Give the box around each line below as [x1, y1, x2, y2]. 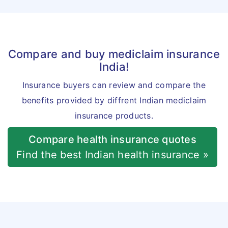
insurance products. [75, 110, 153, 121]
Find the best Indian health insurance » [16, 149, 209, 161]
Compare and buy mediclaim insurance [8, 47, 220, 61]
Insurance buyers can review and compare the [22, 80, 206, 90]
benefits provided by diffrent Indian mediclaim [21, 95, 207, 105]
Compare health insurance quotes [28, 133, 196, 146]
